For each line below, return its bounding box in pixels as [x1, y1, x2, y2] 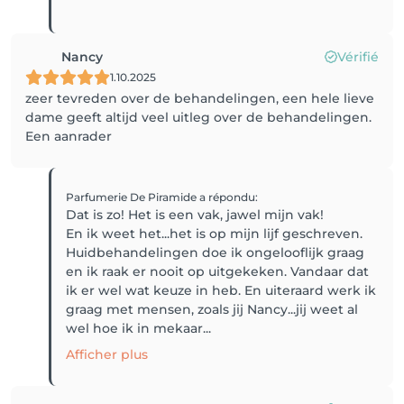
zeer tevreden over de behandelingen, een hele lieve [25, 89, 374, 106]
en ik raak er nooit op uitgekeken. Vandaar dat [66, 262, 370, 280]
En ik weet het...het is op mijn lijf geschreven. [66, 225, 363, 242]
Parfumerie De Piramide [66, 189, 200, 204]
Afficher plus [66, 345, 149, 363]
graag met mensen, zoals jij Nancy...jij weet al [66, 300, 359, 317]
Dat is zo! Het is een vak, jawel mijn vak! [66, 206, 325, 223]
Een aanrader [25, 127, 112, 144]
